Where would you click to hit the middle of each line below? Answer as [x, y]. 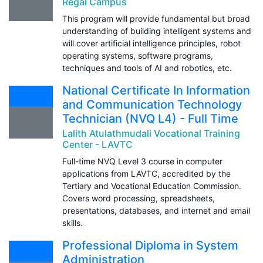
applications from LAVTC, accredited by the [146, 173]
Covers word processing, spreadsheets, [139, 198]
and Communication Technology [152, 104]
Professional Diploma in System [150, 245]
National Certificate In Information [156, 90]
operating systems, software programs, [138, 55]
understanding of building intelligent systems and [157, 31]
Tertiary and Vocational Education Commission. [152, 186]
